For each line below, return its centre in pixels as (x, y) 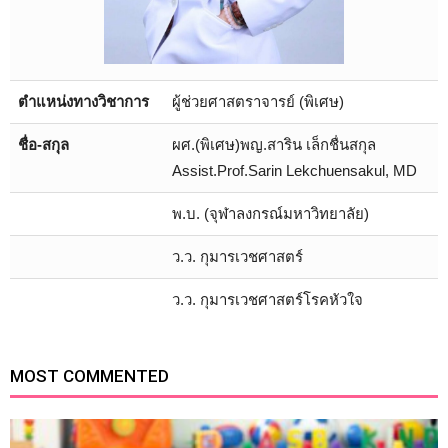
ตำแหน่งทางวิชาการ (83, 101)
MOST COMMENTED (89, 376)
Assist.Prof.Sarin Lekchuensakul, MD (294, 170)
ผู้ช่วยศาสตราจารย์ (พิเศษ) (258, 101)
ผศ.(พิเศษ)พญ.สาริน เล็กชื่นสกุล (274, 144)
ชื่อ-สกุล (43, 144)
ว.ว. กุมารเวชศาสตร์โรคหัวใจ (267, 299)
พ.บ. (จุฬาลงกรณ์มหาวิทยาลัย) (270, 213)
